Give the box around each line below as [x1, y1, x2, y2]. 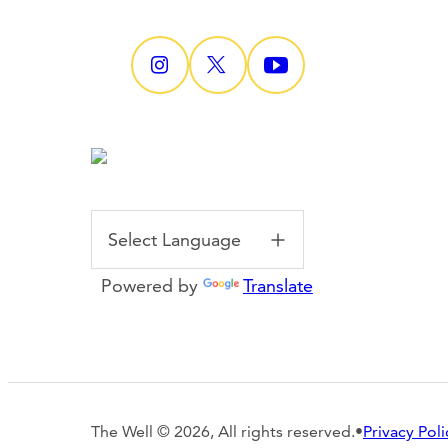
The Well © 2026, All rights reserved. [90, 421, 355, 441]
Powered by [90, 273, 203, 297]
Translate [242, 273, 313, 297]
